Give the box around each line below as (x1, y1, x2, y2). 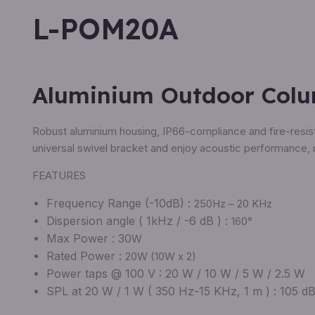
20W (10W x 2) (124, 250, 196, 264)
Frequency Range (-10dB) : (46, 196, 194, 211)
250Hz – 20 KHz (193, 197, 272, 211)
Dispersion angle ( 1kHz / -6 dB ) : (46, 214, 231, 229)
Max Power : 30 (46, 231, 131, 246)
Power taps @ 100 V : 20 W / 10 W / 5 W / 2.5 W (46, 266, 305, 281)
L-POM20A (32, 11, 179, 46)
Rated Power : (46, 249, 125, 264)
